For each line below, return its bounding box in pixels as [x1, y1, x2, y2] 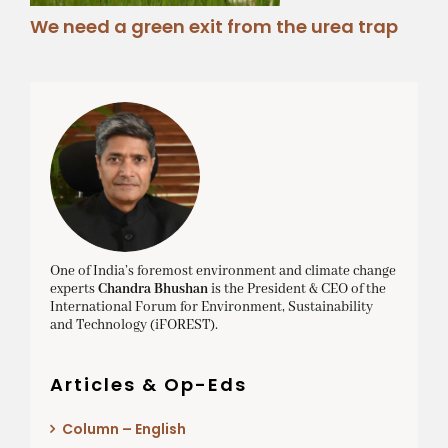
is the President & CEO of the [207, 280, 386, 299]
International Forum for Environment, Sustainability [49, 298, 373, 317]
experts [49, 280, 98, 299]
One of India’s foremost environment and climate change [49, 262, 396, 281]
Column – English [61, 419, 186, 440]
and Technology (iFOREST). [49, 316, 218, 335]
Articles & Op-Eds [49, 372, 247, 398]
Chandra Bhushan [97, 280, 208, 299]
